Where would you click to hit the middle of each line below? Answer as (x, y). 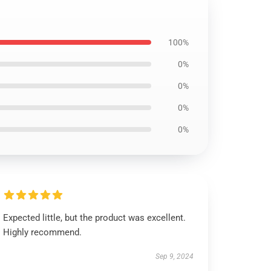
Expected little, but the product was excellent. (95, 218)
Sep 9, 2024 (174, 256)
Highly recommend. (43, 232)
